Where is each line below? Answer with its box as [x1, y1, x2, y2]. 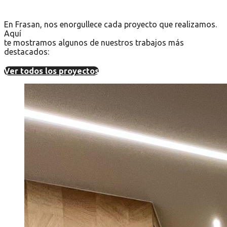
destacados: [4, 47, 49, 56]
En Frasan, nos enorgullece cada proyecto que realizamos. [4, 19, 217, 29]
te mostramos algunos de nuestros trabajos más [4, 37, 184, 47]
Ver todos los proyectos [4, 66, 99, 75]
